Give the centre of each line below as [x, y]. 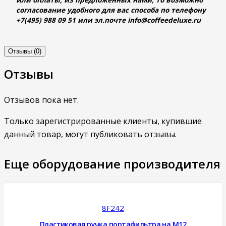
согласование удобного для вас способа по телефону [111, 10]
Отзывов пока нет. [41, 100]
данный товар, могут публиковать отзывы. [90, 134]
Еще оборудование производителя [112, 163]
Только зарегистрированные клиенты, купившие [103, 121]
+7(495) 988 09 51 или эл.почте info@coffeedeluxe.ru [108, 20]
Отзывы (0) [25, 51]
